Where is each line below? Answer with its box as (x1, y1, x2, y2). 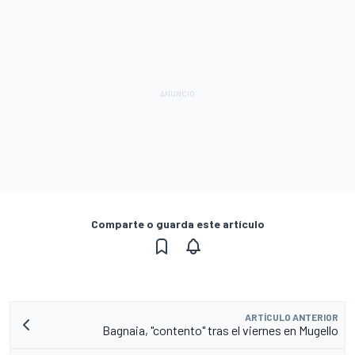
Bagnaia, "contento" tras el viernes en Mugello (102, 322, 338, 338)
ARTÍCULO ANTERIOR (245, 311, 338, 323)
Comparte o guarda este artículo (90, 216, 265, 231)
